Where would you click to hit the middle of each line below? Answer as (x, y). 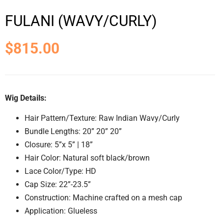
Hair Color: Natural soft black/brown (87, 158)
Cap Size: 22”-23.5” (58, 185)
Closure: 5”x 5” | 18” (59, 145)
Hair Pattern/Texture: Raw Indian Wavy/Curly (102, 118)
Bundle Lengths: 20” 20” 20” (73, 132)
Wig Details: (26, 98)
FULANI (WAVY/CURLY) (81, 21)
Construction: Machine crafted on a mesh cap (103, 198)
